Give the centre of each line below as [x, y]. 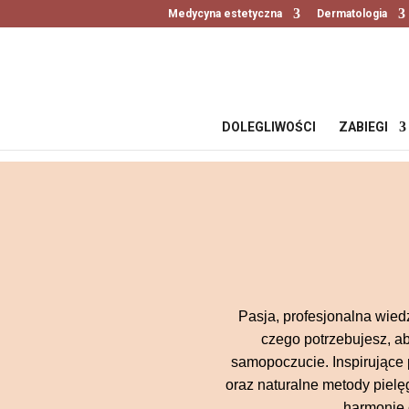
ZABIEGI [363, 127]
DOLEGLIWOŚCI [269, 127]
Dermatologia [351, 14]
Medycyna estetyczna [225, 14]
